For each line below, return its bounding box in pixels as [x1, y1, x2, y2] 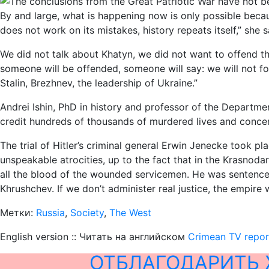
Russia [36, 207, 65, 219]
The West [109, 207, 151, 219]
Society [70, 207, 104, 219]
